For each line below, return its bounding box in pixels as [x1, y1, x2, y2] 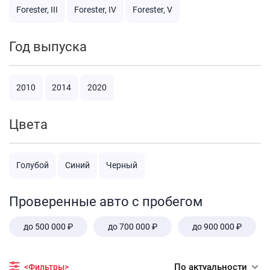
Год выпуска [9, 39, 87, 55]
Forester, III [16, 5, 58, 15]
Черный [106, 160, 137, 171]
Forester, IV [74, 5, 116, 15]
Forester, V [133, 5, 172, 15]
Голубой [16, 160, 49, 171]
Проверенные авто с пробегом [9, 194, 202, 210]
